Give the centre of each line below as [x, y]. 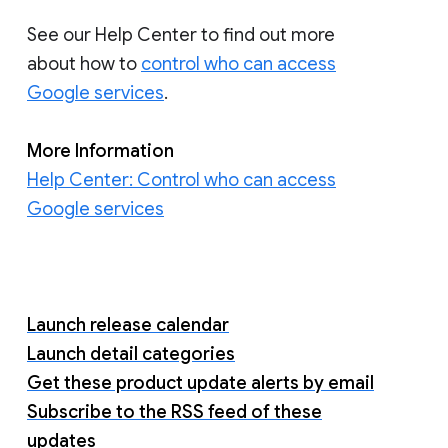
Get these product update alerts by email [200, 382]
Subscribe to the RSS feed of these [174, 411]
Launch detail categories [131, 353]
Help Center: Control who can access [181, 179]
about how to [84, 63]
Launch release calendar [128, 324]
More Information [102, 150]
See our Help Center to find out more [181, 34]
